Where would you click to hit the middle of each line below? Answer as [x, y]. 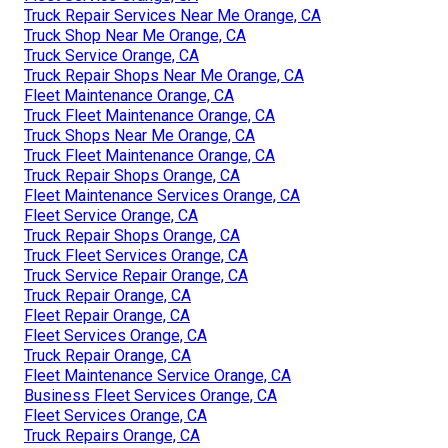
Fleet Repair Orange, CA [107, 315]
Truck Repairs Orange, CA [112, 435]
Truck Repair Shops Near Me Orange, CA [164, 75]
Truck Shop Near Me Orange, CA [135, 35]
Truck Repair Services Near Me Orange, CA [172, 15]
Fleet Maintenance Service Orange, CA [157, 375]
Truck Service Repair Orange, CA [136, 275]
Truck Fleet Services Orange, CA [136, 255]
